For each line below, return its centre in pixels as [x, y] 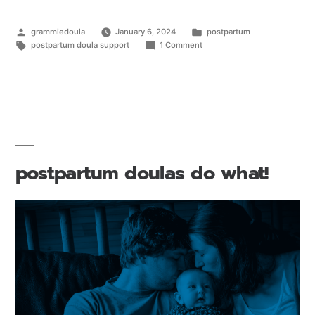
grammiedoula [58, 31]
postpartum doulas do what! [142, 173]
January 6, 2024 [146, 31]
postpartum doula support [80, 45]
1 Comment [181, 45]
